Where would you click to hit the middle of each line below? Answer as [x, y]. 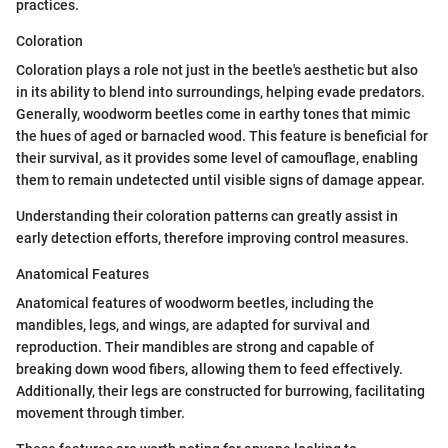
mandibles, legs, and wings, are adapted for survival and [193, 324]
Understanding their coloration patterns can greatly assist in [207, 215]
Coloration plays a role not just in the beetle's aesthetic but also [217, 69]
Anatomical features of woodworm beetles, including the [195, 302]
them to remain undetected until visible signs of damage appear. [220, 179]
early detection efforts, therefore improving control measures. [212, 237]
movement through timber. [100, 412]
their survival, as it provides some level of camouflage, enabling [217, 157]
